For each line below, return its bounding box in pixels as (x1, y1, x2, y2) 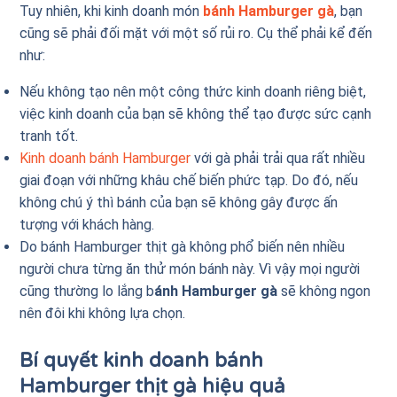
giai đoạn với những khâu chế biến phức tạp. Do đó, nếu (19, 172, 359, 190)
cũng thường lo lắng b (19, 283, 155, 300)
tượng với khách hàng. (19, 216, 155, 234)
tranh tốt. (19, 128, 82, 145)
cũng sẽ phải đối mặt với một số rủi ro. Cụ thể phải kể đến (19, 25, 373, 43)
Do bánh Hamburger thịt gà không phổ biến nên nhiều (19, 238, 346, 256)
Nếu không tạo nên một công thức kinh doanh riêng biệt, (19, 83, 367, 101)
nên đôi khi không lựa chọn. (19, 305, 186, 323)
